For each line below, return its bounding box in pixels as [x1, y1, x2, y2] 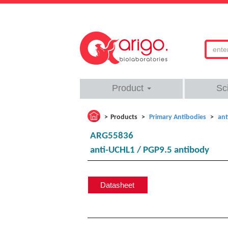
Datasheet [100, 181, 134, 189]
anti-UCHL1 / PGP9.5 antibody [90, 146, 209, 155]
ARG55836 [90, 131, 133, 141]
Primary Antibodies [149, 113, 206, 121]
